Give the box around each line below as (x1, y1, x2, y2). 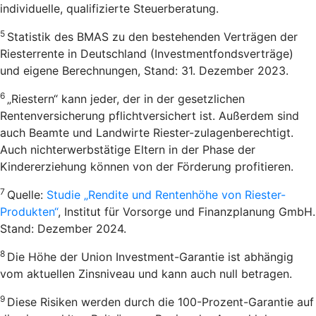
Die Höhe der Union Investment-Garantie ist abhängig (7, 249, 293, 264)
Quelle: (7, 187, 47, 202)
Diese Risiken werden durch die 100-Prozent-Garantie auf (7, 294, 314, 309)
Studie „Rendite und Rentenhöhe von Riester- (47, 187, 286, 202)
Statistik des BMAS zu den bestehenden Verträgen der (7, 29, 298, 44)
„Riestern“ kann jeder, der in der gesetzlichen (7, 91, 245, 106)
